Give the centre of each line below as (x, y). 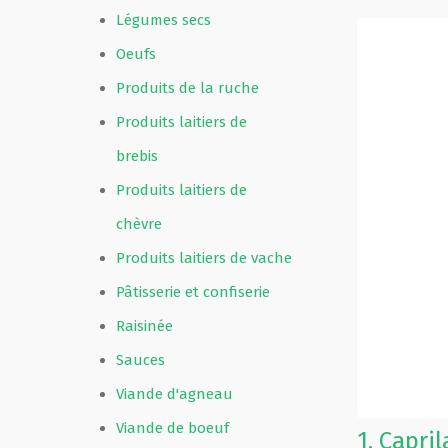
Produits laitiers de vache (204, 258)
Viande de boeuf (172, 428)
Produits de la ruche (187, 88)
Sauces (140, 360)
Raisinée (144, 326)
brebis (137, 156)
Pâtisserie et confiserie (193, 292)
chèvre (139, 224)
